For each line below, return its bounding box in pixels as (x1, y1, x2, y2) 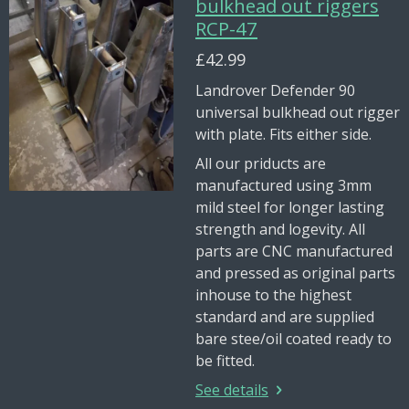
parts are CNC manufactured (195, 241, 393, 261)
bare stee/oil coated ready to (195, 329, 392, 349)
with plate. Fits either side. (195, 124, 375, 144)
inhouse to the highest (195, 285, 351, 305)
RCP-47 (195, 16, 257, 41)
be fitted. (195, 351, 255, 371)
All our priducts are (195, 153, 326, 173)
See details (195, 380, 268, 400)
